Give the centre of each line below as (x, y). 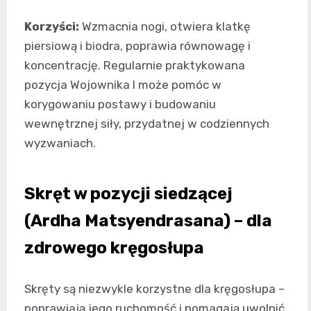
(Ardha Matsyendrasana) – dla (148, 220)
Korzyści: (52, 26)
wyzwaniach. (60, 143)
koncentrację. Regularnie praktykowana (135, 65)
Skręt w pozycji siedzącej (128, 193)
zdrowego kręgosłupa (114, 247)
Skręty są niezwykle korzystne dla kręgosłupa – (154, 288)
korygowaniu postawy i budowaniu (120, 104)
